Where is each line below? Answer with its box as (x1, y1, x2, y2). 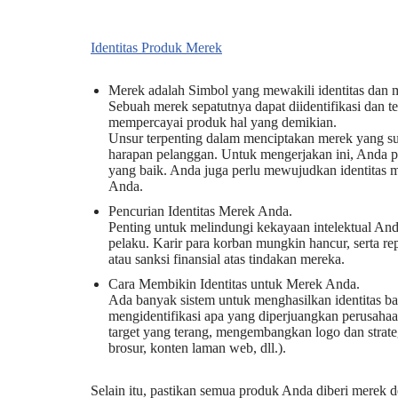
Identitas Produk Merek (91, 40, 222, 55)
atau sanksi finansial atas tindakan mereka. (108, 251, 345, 267)
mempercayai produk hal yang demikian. (108, 115, 337, 130)
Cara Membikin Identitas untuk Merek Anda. (108, 276, 360, 291)
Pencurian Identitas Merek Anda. (108, 203, 292, 219)
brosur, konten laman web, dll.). (108, 340, 286, 355)
